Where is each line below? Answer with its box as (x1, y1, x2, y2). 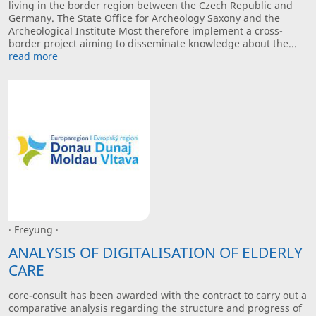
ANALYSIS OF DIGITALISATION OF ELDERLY (8, 242, 303, 262)
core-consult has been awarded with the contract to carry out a (8, 288, 307, 302)
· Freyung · (8, 223, 59, 237)
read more (8, 49, 58, 63)
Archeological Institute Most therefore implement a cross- (8, 23, 283, 37)
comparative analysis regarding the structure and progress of (8, 300, 302, 315)
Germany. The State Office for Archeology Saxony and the (8, 11, 280, 25)
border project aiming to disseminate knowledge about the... (8, 36, 297, 50)
